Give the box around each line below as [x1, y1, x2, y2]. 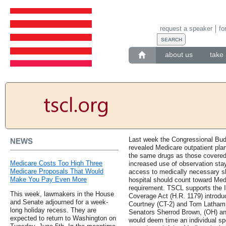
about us [164, 50, 193, 59]
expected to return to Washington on [10, 214, 116, 222]
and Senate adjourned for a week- [10, 198, 108, 206]
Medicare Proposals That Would [10, 167, 103, 176]
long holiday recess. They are [10, 206, 96, 214]
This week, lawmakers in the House [10, 190, 114, 198]
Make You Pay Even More [10, 176, 87, 184]
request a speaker [159, 24, 212, 32]
